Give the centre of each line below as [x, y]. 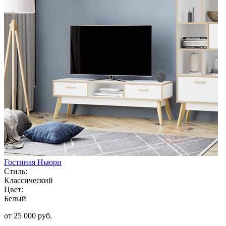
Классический [29, 180]
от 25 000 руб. [28, 215]
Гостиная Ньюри [33, 162]
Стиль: [16, 171]
